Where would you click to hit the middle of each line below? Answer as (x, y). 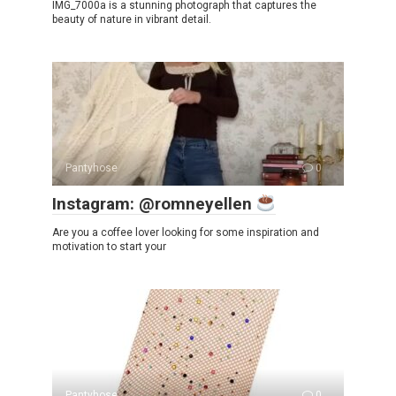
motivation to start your (109, 247)
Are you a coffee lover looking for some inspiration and (186, 233)
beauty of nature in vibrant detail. (132, 20)
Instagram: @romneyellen (154, 204)
